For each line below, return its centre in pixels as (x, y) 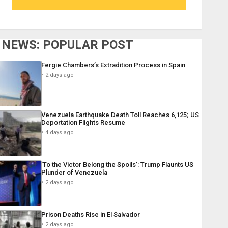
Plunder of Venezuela (74, 173)
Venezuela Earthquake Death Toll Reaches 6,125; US (120, 115)
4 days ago (59, 133)
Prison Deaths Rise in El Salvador (90, 215)
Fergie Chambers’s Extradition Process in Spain (113, 65)
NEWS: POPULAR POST (67, 45)
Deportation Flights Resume (83, 123)
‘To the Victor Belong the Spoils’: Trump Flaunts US (117, 165)
